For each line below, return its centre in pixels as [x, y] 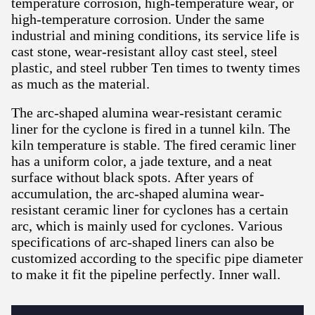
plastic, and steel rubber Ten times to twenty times [156, 67]
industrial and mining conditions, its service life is [155, 35]
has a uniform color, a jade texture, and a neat [142, 161]
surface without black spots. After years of [133, 177]
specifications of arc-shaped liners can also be [143, 242]
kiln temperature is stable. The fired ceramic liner [154, 145]
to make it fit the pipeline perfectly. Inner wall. [146, 274]
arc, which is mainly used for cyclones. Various [147, 226]
